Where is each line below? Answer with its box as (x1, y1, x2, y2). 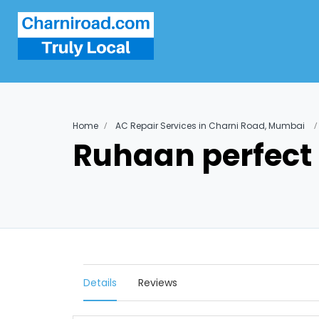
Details (83, 276, 117, 290)
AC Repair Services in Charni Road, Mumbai (115, 120, 305, 132)
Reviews (138, 276, 177, 290)
